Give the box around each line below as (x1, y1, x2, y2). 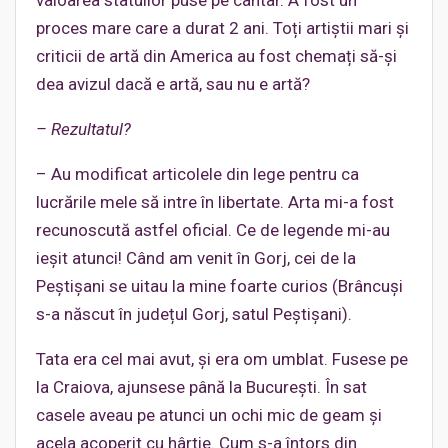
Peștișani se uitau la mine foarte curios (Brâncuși (36, 276, 403, 297)
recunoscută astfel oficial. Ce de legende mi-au (36, 220, 390, 241)
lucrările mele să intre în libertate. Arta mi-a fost (36, 192, 394, 213)
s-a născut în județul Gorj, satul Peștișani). (36, 304, 352, 325)
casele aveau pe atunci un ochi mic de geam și (36, 405, 382, 426)
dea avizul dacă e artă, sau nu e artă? (36, 74, 310, 95)
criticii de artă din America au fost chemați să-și (36, 46, 397, 67)
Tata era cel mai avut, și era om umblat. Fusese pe (36, 349, 408, 370)
